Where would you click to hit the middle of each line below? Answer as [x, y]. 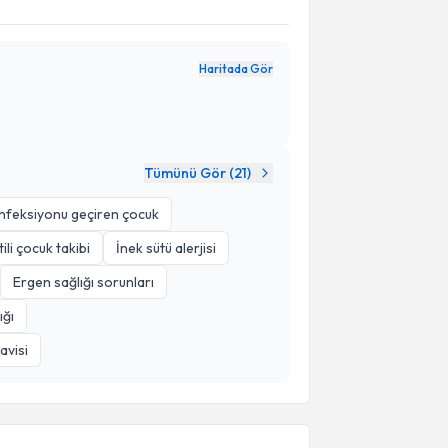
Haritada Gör [235, 68]
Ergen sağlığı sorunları [83, 282]
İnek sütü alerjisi [166, 248]
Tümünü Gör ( [188, 173]
